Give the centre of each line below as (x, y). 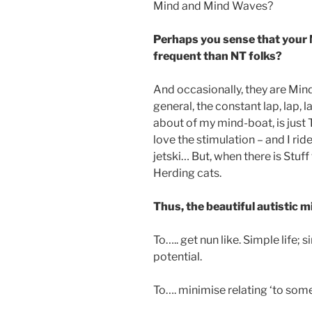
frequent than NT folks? (219, 56)
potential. (178, 256)
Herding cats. (187, 173)
